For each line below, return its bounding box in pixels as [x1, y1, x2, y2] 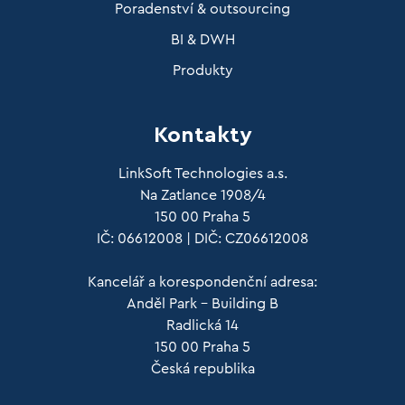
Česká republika [150, 361, 255, 376]
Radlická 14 [166, 317, 239, 333]
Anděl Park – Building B [127, 296, 278, 311]
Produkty [172, 62, 233, 78]
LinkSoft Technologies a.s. [118, 165, 287, 181]
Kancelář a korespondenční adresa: [88, 274, 317, 289]
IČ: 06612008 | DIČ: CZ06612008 [97, 231, 308, 246]
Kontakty [154, 124, 251, 146]
